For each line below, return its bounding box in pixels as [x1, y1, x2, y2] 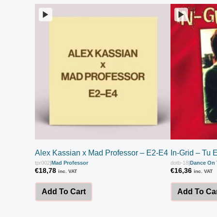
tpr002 [35, 159, 50, 166]
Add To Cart [42, 187, 86, 196]
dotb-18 [170, 159, 188, 166]
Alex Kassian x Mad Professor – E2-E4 [35, 148, 168, 157]
